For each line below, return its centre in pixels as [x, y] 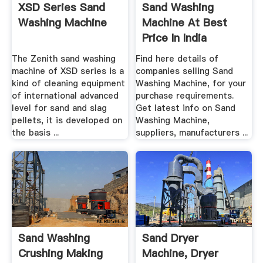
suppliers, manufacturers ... [192, 132]
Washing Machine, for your [191, 83]
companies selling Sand [185, 71]
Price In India [175, 38]
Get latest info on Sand [186, 108]
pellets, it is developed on [67, 120]
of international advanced [65, 95]
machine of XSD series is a [68, 71]
